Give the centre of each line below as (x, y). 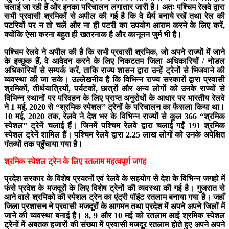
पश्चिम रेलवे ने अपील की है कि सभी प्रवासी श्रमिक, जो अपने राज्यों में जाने (114, 52)
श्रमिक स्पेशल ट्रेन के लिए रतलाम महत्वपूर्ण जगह (75, 161)
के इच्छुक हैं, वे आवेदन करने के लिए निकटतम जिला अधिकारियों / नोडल (114, 61)
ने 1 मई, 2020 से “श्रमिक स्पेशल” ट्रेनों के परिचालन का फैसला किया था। (114, 107)
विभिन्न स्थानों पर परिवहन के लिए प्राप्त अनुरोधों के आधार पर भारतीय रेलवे (114, 98)
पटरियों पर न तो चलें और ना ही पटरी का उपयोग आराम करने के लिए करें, (114, 25)
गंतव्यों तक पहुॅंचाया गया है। (43, 144)
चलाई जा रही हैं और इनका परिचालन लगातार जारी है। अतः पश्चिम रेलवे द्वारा (114, 7)
